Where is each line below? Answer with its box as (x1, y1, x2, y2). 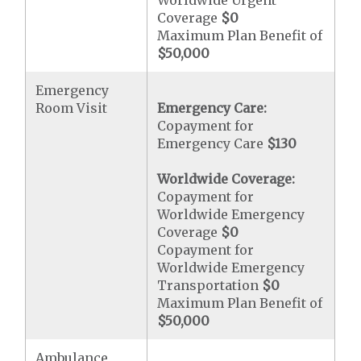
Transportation (157, 277, 263, 293)
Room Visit (35, 100, 108, 116)
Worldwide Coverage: (157, 171, 296, 187)
